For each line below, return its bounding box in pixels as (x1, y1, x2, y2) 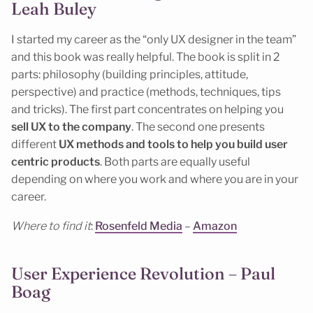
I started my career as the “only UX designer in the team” (11, 32, 296, 46)
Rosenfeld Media (95, 219, 182, 233)
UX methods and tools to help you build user (59, 137, 288, 151)
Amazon (193, 219, 237, 233)
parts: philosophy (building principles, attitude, (11, 67, 248, 81)
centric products (11, 154, 100, 168)
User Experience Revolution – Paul (11, 263, 275, 284)
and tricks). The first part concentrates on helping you (11, 102, 284, 116)
